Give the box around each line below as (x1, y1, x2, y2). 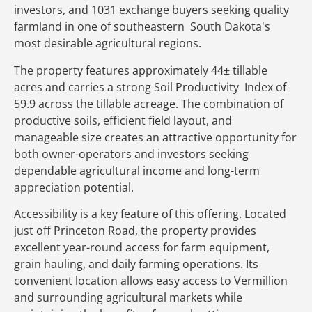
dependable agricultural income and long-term (14, 162, 260, 178)
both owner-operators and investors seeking (14, 146, 249, 162)
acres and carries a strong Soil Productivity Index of (14, 79, 286, 95)
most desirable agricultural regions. (14, 36, 204, 52)
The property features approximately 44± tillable (14, 62, 267, 78)
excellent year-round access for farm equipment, (14, 240, 270, 256)
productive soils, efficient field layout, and (14, 112, 232, 128)
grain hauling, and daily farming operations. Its (14, 256, 258, 272)
